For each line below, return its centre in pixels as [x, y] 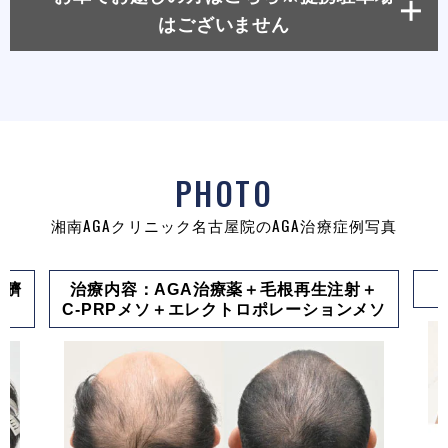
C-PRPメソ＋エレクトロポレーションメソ [224, 309]
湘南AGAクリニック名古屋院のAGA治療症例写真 [224, 224]
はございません [224, 24]
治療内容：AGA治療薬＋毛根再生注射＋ [224, 289]
